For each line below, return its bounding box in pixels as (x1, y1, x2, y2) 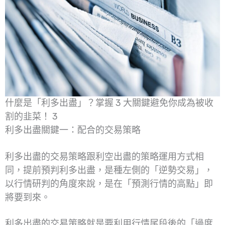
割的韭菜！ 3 (5, 110, 58, 122)
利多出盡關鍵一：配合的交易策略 (5, 124, 141, 136)
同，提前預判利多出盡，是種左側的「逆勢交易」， (5, 164, 213, 176)
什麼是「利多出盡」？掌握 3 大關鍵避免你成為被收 (5, 97, 213, 108)
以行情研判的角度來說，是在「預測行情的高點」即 (5, 178, 213, 189)
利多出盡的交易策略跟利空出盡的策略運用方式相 (5, 151, 204, 162)
